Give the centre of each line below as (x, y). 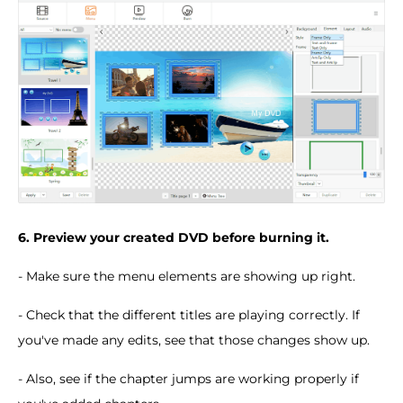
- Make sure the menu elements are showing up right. (187, 277)
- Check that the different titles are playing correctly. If (189, 315)
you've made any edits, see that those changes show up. (194, 340)
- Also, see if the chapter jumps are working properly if (188, 379)
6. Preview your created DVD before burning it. (174, 238)
